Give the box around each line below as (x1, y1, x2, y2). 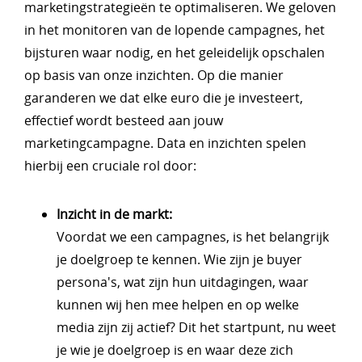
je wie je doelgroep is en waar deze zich (57, 341, 293, 359)
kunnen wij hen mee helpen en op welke (57, 296, 299, 314)
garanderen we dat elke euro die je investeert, (24, 89, 303, 107)
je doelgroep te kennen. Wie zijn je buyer (57, 250, 302, 268)
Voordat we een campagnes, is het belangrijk (57, 228, 329, 246)
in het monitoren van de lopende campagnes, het (24, 21, 325, 39)
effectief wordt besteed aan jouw (24, 112, 223, 129)
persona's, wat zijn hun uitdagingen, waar (57, 273, 309, 291)
